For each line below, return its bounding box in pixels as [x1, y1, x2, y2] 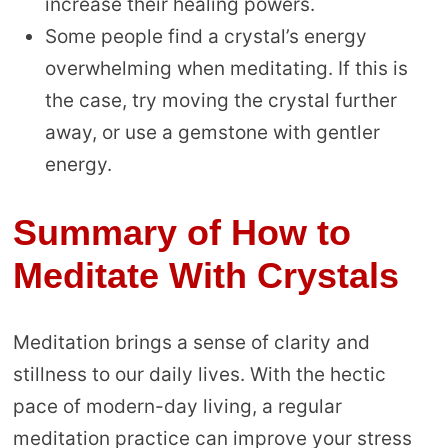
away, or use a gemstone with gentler [44, 121, 380, 145]
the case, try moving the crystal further [44, 89, 397, 113]
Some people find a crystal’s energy [44, 25, 367, 49]
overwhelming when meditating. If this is [44, 57, 408, 81]
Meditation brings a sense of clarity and [12, 331, 370, 355]
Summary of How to [12, 212, 351, 254]
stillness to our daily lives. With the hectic [12, 363, 386, 387]
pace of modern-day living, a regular [12, 395, 342, 419]
